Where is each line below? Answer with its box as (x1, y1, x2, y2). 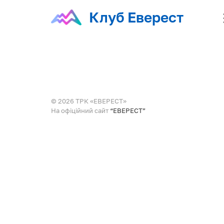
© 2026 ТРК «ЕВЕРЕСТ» (51, 97, 126, 105)
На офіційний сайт (51, 106, 110, 114)
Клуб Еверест (89, 9, 184, 25)
